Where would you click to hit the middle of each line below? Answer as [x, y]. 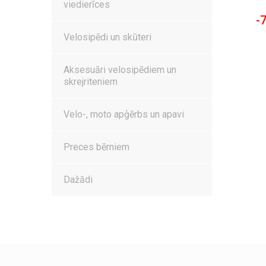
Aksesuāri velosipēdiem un [120, 69]
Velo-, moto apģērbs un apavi [124, 114]
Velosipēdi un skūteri [107, 37]
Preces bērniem [96, 147]
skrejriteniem [91, 81]
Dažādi [78, 179]
